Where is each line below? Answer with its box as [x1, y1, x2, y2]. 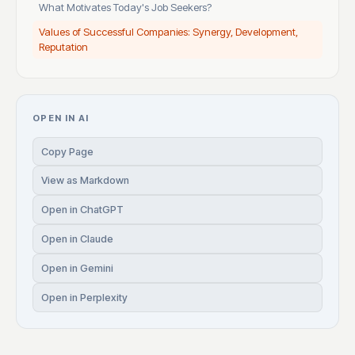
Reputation [39, 40, 88, 54]
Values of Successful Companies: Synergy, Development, [39, 25, 298, 39]
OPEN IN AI [32, 113, 90, 124]
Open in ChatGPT [41, 204, 124, 216]
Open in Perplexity [41, 292, 128, 304]
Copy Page [41, 145, 94, 158]
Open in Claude [41, 233, 113, 246]
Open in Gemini [41, 262, 113, 275]
